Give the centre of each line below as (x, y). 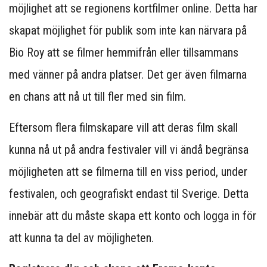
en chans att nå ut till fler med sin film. (99, 96)
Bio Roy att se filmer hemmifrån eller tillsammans (124, 52)
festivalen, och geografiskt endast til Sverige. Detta (129, 193)
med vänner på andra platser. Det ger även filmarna (128, 74)
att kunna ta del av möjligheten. (83, 237)
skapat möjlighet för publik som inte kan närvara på (128, 30)
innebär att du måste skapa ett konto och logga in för (133, 215)
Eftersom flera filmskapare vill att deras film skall (123, 127)
